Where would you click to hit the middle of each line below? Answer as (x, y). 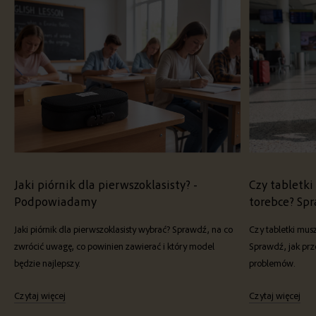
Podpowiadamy (55, 201)
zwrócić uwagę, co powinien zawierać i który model (114, 246)
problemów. (272, 263)
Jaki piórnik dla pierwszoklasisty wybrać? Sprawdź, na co (123, 229)
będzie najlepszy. (47, 263)
